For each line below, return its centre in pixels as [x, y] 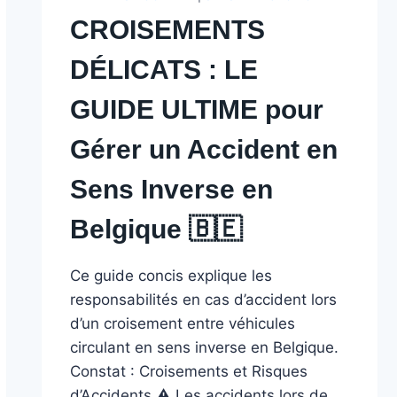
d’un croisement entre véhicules [183, 323]
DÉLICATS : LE [164, 70]
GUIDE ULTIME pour [197, 109]
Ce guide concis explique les [171, 276]
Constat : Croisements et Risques [189, 371]
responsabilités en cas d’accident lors [204, 300]
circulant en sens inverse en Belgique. [205, 347]
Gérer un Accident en [204, 149]
